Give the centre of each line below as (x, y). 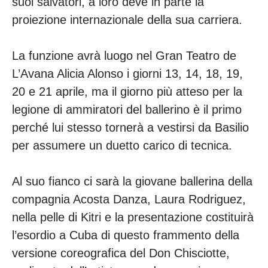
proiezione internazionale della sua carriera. (129, 20)
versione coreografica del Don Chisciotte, (121, 253)
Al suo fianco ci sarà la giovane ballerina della (132, 182)
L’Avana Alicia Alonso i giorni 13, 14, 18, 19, (127, 74)
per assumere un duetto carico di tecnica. (124, 146)
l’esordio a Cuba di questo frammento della (126, 235)
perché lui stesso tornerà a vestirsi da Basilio (130, 128)
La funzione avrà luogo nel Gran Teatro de (124, 56)
